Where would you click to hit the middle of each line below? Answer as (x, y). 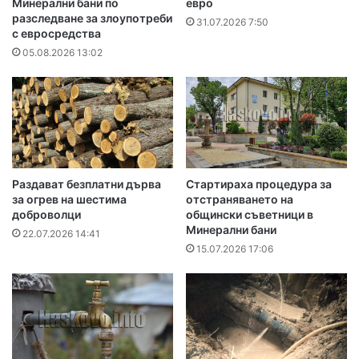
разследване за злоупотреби (92, 18)
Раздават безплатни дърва (87, 184)
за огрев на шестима (69, 199)
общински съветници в (250, 214)
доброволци (46, 214)
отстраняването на (240, 199)
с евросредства (56, 34)
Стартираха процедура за (259, 184)
